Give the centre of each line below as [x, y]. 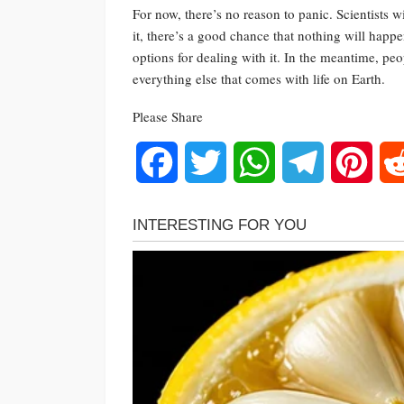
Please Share [168, 116]
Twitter [246, 161]
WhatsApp [306, 161]
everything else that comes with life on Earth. [259, 78]
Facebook [205, 161]
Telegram [350, 161]
